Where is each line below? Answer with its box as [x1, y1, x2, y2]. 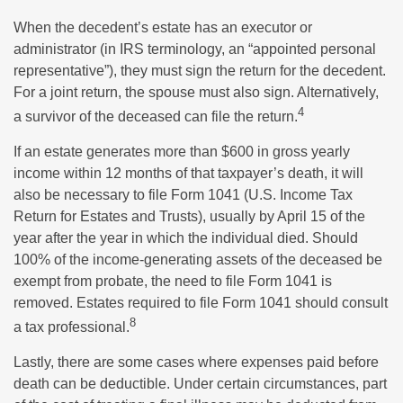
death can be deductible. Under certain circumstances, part [13, 376, 387, 392]
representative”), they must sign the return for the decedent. [13, 62, 386, 78]
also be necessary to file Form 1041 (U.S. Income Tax [13, 186, 353, 202]
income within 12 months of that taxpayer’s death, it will [13, 165, 363, 181]
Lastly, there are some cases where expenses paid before [13, 354, 379, 371]
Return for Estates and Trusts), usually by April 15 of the [13, 208, 365, 224]
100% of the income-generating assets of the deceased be [13, 251, 382, 267]
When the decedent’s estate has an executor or [13, 19, 312, 35]
